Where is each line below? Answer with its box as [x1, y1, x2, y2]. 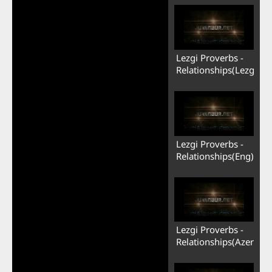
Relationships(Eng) [175, 149, 254, 162]
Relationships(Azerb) [175, 236, 262, 248]
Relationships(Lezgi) [175, 63, 260, 76]
